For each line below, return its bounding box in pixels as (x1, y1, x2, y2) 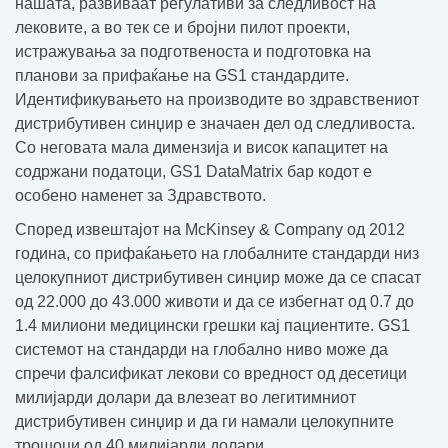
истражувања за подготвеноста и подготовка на (15, 43, 371, 60)
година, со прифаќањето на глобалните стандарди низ (15, 245, 419, 262)
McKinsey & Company (185, 221, 343, 238)
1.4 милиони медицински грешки (15, 317, 256, 334)
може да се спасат (284, 269, 421, 286)
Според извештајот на (15, 221, 185, 238)
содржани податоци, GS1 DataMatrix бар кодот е (15, 163, 372, 180)
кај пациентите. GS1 (256, 317, 410, 334)
